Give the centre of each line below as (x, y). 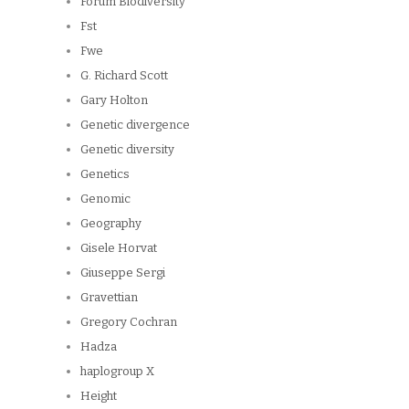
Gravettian (109, 297)
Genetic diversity (127, 149)
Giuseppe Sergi (123, 272)
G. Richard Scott (124, 75)
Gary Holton (114, 100)
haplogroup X (117, 371)
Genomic (105, 198)
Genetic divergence (135, 124)
